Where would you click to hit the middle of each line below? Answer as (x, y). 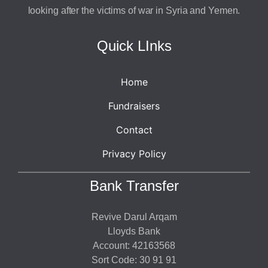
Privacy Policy (134, 154)
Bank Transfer (134, 186)
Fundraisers (134, 106)
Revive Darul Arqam (134, 217)
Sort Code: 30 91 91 (134, 260)
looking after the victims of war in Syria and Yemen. (134, 10)
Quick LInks (134, 46)
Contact (134, 130)
